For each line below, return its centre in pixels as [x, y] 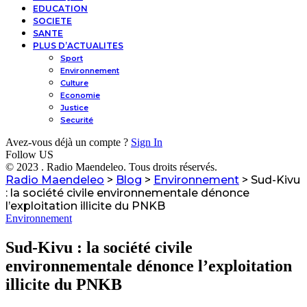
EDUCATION [60, 9]
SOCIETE [52, 21]
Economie [80, 95]
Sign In [147, 142]
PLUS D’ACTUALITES [78, 46]
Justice [74, 108]
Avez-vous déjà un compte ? [67, 142]
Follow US [29, 155]
